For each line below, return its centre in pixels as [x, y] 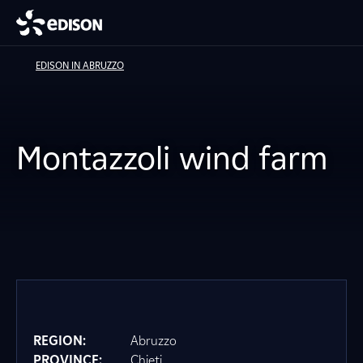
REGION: [60, 341]
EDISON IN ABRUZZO [80, 65]
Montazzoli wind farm [172, 158]
